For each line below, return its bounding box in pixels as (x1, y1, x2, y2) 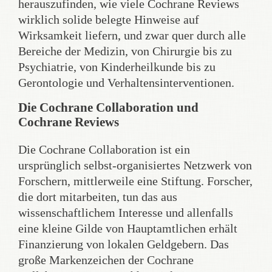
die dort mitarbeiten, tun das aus (18, 190, 177, 203)
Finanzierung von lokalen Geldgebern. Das (18, 237, 229, 251)
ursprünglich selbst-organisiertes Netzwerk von (18, 158, 252, 172)
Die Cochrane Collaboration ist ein (18, 143, 190, 156)
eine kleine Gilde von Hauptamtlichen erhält (18, 222, 237, 235)
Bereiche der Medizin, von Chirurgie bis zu (18, 44, 232, 58)
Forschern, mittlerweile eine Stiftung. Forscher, (18, 174, 253, 188)
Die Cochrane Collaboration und (18, 100, 199, 114)
